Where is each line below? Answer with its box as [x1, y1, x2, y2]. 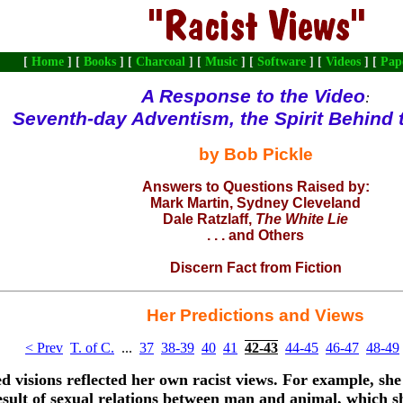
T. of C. [70, 340, 114, 356]
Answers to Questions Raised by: [141, 179, 370, 194]
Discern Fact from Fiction [169, 260, 342, 275]
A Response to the [141, 85, 314, 107]
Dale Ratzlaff [163, 211, 248, 227]
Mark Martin [150, 195, 229, 210]
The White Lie [255, 211, 348, 227]
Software [257, 55, 306, 68]
